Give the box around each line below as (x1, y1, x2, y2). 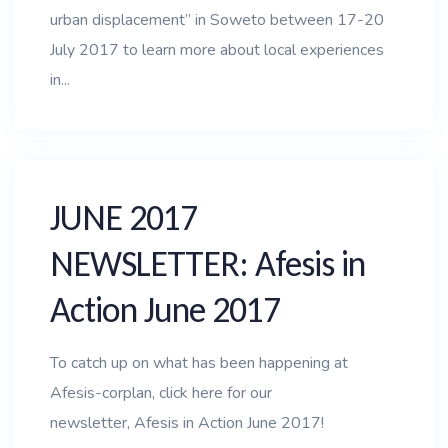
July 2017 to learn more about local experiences (50, 39, 384, 61)
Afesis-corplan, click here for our (50, 382, 272, 404)
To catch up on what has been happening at (50, 352, 348, 374)
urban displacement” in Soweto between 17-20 (50, 9, 384, 31)
